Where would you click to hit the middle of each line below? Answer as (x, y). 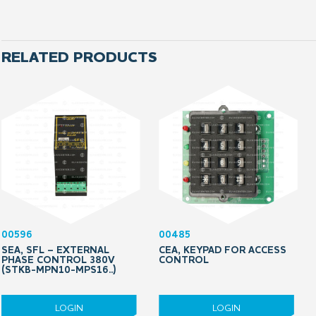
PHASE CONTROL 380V (58, 260)
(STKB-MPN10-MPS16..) (59, 270)
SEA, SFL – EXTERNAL (55, 250)
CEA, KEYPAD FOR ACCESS (223, 250)
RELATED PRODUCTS (79, 58)
